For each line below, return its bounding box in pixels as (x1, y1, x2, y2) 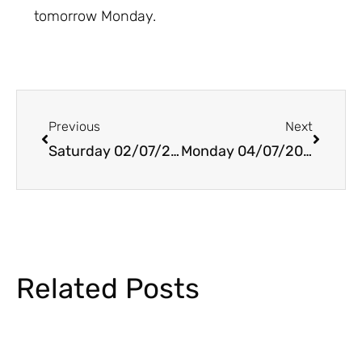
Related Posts (16, 271, 200, 306)
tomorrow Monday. (34, 7, 157, 26)
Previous (48, 119, 100, 135)
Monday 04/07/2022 (302, 142, 312, 161)
